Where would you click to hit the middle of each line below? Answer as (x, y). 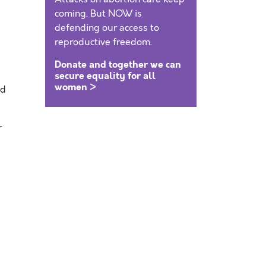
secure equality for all (105, 76)
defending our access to (107, 28)
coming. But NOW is (98, 14)
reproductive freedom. (103, 42)
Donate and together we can (118, 64)
